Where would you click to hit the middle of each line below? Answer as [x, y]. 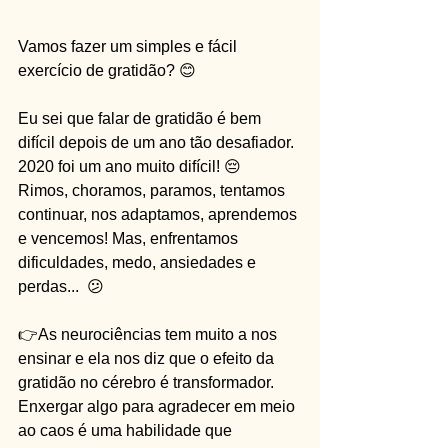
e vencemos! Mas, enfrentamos [130, 238]
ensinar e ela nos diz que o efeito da [148, 358]
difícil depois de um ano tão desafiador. [158, 142]
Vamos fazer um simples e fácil [129, 46]
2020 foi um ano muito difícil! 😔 [129, 166]
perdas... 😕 [61, 286]
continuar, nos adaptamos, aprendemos [159, 214]
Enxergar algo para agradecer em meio [158, 406]
